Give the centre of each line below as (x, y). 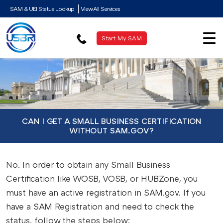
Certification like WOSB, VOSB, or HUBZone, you (102, 178)
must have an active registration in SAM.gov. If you (106, 192)
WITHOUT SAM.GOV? (111, 130)
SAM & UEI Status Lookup (42, 9)
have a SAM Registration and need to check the (100, 206)
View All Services (100, 9)
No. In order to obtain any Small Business (88, 164)
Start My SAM (121, 38)
